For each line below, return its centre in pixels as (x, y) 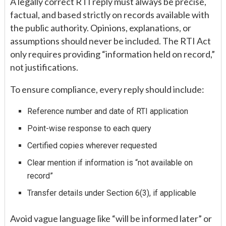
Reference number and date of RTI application (108, 111)
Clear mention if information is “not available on (110, 163)
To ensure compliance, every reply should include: (107, 90)
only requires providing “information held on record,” (112, 54)
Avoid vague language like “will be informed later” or (111, 219)
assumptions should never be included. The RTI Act (110, 41)
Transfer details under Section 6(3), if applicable (112, 193)
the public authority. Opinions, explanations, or (101, 28)
